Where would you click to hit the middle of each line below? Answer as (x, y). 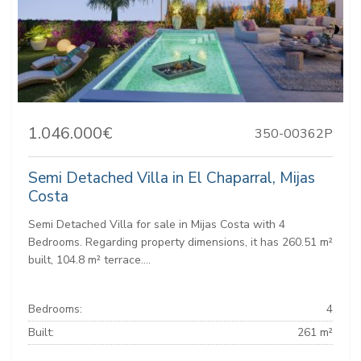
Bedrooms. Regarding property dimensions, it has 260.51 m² (180, 243)
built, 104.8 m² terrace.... (89, 260)
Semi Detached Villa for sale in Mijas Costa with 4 (157, 225)
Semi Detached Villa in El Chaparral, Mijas (172, 178)
